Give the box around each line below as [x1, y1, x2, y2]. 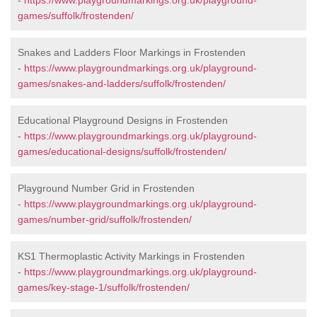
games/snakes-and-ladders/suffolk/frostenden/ [18, 78, 226, 89]
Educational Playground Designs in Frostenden [18, 115, 228, 126]
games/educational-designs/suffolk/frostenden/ [18, 146, 226, 157]
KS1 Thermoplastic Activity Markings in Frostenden [18, 250, 245, 262]
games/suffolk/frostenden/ [18, 10, 134, 21]
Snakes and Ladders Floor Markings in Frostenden [18, 47, 246, 58]
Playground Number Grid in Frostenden [18, 183, 195, 194]
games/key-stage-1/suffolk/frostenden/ [18, 282, 190, 293]
